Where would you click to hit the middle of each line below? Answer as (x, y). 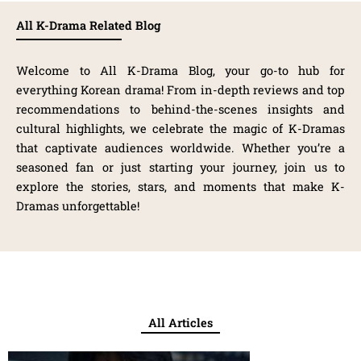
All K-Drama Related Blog (88, 25)
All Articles (180, 322)
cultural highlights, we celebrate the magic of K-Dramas (180, 129)
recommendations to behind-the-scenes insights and (180, 110)
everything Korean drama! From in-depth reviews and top (180, 90)
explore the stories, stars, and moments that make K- (180, 187)
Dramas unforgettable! (78, 206)
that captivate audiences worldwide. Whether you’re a (180, 148)
